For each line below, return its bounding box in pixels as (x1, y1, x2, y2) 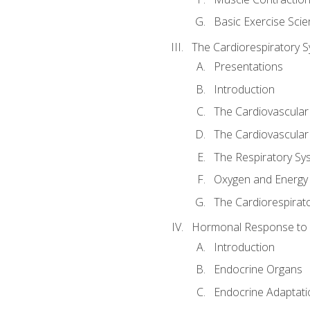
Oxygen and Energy (213, 172, 308, 188)
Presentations (213, 59, 283, 75)
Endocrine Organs (213, 262, 302, 277)
